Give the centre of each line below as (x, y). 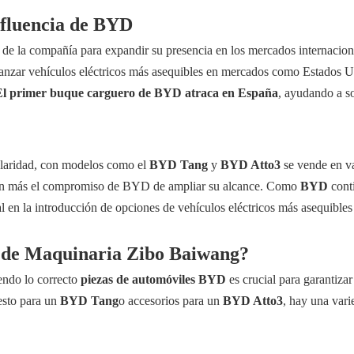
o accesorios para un (171, 301)
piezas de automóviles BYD (153, 279)
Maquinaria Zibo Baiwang (132, 254)
